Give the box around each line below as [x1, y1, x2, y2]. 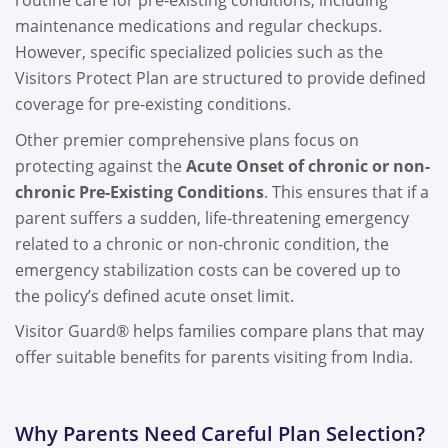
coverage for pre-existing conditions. [15, 93, 295, 116]
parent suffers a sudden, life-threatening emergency [15, 206, 409, 229]
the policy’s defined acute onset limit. [15, 284, 298, 307]
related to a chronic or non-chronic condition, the [15, 232, 389, 255]
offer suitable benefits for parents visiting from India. [15, 346, 417, 369]
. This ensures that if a [264, 180, 429, 203]
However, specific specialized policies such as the [15, 41, 383, 64]
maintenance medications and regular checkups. [15, 15, 382, 38]
